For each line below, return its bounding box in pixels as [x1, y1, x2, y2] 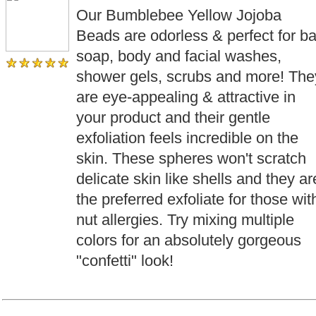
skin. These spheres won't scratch [76, 150, 306, 167]
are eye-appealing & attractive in [76, 88, 296, 106]
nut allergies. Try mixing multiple [76, 211, 294, 229]
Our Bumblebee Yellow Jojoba [76, 6, 281, 24]
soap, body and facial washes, [76, 47, 281, 65]
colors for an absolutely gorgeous [76, 231, 301, 249]
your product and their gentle [76, 109, 270, 126]
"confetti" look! [76, 252, 174, 269]
